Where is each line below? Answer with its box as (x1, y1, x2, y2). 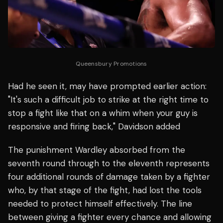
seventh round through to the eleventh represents (8, 157, 210, 169)
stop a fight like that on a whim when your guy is (8, 107, 198, 118)
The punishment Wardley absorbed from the (8, 144, 185, 155)
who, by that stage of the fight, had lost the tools (8, 184, 202, 196)
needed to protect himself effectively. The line (8, 198, 192, 209)
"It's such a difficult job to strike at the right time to (8, 94, 209, 105)
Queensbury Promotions (76, 59, 147, 68)
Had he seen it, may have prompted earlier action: (8, 80, 207, 92)
